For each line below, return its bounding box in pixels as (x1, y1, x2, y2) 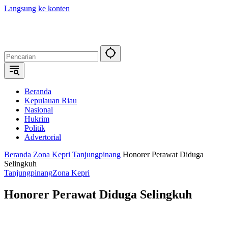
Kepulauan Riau (24, 96, 77, 105)
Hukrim (24, 115, 49, 123)
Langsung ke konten (4, 4, 70, 13)
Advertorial (24, 133, 61, 141)
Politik (24, 124, 45, 132)
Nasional (24, 105, 53, 114)
